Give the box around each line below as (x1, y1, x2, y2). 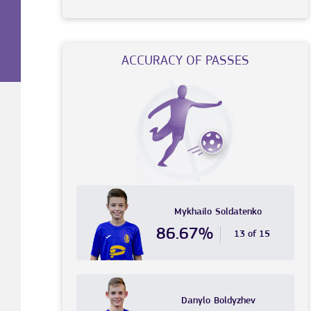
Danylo (180, 296, 210, 307)
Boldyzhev (213, 296, 255, 307)
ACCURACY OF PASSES (121, 54, 249, 69)
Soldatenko (215, 207, 262, 218)
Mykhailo (174, 207, 212, 218)
